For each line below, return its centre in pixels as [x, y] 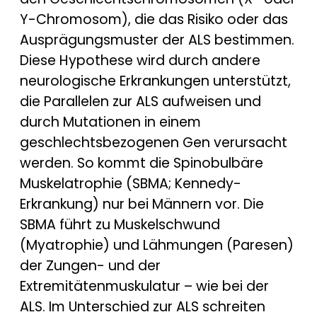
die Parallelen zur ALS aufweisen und [140, 101]
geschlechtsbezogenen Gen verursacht [154, 142]
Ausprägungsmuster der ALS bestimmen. [157, 40]
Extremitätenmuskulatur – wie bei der [144, 286]
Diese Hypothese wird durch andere [140, 60]
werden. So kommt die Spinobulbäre [142, 163]
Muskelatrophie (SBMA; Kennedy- [131, 183]
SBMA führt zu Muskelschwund [120, 224]
